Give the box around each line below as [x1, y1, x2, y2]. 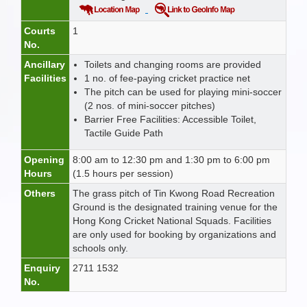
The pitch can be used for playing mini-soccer [84, 86, 282, 97]
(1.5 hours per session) [73, 168, 173, 179]
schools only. [73, 243, 128, 254]
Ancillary [24, 59, 65, 70]
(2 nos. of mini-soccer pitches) [84, 100, 215, 111]
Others [24, 188, 56, 199]
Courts [24, 25, 56, 36]
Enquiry [24, 262, 60, 273]
